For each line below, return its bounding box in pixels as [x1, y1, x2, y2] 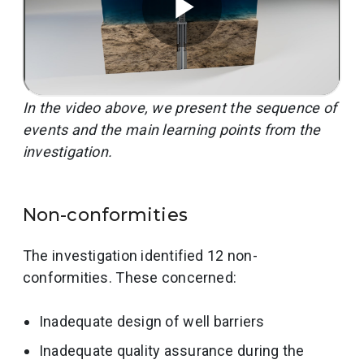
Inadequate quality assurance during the [39, 341, 305, 359]
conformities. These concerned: [23, 268, 237, 286]
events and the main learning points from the [23, 120, 321, 138]
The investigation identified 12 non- [23, 246, 258, 264]
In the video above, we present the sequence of [23, 98, 337, 116]
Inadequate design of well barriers [39, 312, 265, 330]
